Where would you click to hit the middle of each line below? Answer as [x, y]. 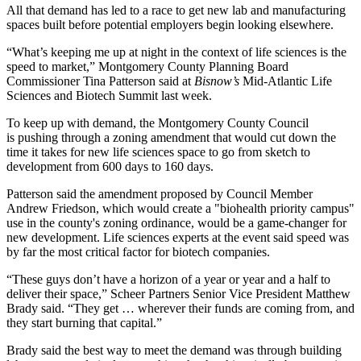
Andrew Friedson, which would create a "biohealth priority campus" [180, 208]
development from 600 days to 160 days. [110, 166]
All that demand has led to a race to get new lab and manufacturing [176, 10]
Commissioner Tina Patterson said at [100, 81]
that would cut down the [273, 137]
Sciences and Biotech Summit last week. [109, 95]
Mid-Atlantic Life [286, 81]
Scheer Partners [150, 293]
